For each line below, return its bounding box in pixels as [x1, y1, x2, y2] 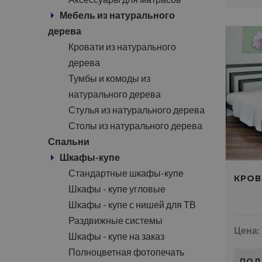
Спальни [48, 136, 89, 147]
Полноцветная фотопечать [68, 246, 184, 257]
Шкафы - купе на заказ [68, 230, 164, 242]
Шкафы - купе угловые [68, 183, 166, 194]
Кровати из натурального [68, 41, 176, 52]
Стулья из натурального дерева [68, 104, 205, 115]
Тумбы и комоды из [68, 73, 150, 84]
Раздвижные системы [68, 215, 163, 226]
